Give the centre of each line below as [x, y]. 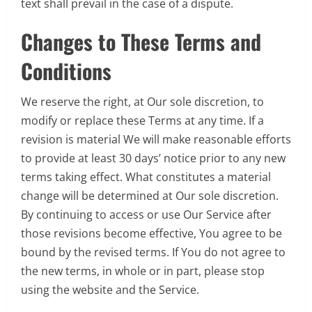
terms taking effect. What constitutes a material [146, 177]
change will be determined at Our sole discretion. [150, 195]
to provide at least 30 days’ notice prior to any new [153, 158]
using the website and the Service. [110, 289]
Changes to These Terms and [141, 41]
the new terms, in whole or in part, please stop [143, 271]
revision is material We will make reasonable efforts [156, 139]
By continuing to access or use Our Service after [146, 214]
